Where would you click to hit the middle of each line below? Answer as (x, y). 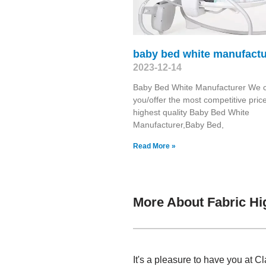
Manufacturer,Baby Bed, (178, 124)
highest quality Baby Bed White (191, 112)
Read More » (154, 146)
